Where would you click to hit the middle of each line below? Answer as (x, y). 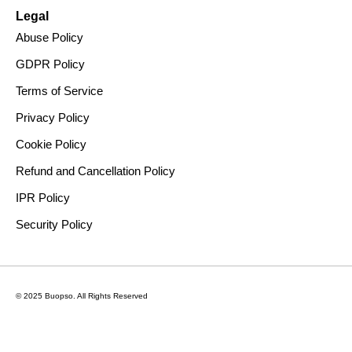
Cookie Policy (51, 144)
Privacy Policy (53, 117)
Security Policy (54, 224)
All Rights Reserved (112, 295)
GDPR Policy (50, 64)
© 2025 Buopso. (46, 295)
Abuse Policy (49, 37)
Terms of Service (59, 90)
